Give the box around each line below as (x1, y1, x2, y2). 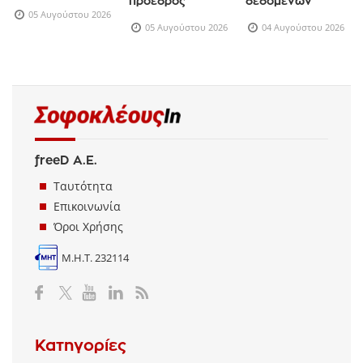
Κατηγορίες (35, 338, 126, 354)
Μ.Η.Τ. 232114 (62, 250, 129, 265)
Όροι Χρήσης (53, 218, 123, 234)
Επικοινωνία (53, 198, 121, 214)
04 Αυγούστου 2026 (262, 21, 345, 34)
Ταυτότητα (53, 177, 113, 194)
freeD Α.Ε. (35, 153, 97, 167)
